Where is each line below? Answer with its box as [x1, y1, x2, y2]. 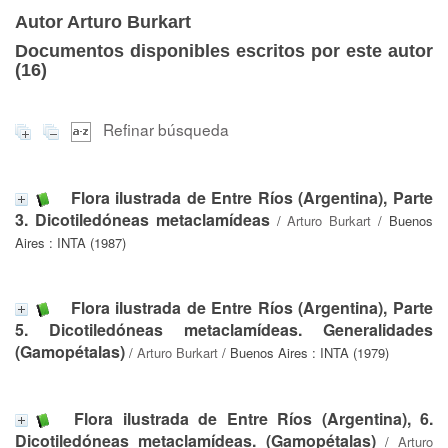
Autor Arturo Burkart [15, 12, 191, 32]
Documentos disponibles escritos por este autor [15, 41, 433, 61]
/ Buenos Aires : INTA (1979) [218, 342, 389, 362]
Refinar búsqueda [103, 118, 229, 140]
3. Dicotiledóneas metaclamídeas [15, 207, 270, 231]
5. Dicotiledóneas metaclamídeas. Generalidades [15, 317, 433, 341]
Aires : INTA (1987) [15, 232, 126, 252]
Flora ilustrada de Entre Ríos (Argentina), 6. [74, 406, 434, 430]
